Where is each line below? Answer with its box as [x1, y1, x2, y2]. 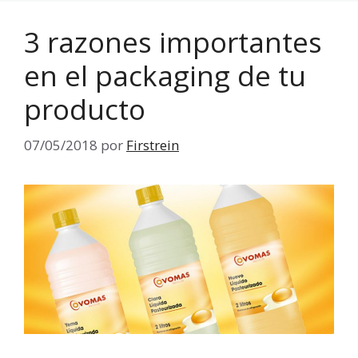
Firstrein [126, 135, 179, 154]
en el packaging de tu [24, 57, 306, 95]
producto [24, 90, 145, 129]
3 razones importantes [24, 23, 322, 62]
